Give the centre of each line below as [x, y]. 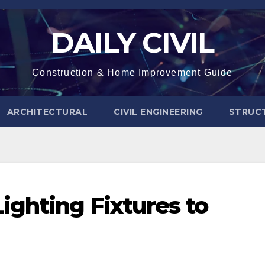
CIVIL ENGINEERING [158, 112]
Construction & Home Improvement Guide [132, 72]
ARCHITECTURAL [47, 112]
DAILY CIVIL [132, 43]
